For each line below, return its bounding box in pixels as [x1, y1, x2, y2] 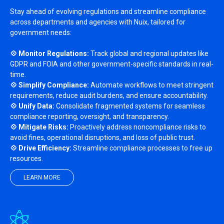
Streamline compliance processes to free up [71, 144, 212, 152]
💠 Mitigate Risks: [10, 123, 68, 131]
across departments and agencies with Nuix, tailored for [10, 18, 185, 26]
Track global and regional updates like [89, 49, 208, 57]
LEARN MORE [20, 174, 63, 181]
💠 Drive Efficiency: [10, 144, 71, 152]
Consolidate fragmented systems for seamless [54, 102, 205, 110]
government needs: [10, 28, 71, 36]
